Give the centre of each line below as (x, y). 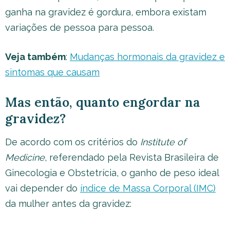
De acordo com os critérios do (73, 142)
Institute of (163, 142)
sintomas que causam (52, 72)
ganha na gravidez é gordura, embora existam (106, 12)
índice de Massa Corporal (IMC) (148, 188)
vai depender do (43, 188)
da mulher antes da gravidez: (68, 204)
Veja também (35, 57)
